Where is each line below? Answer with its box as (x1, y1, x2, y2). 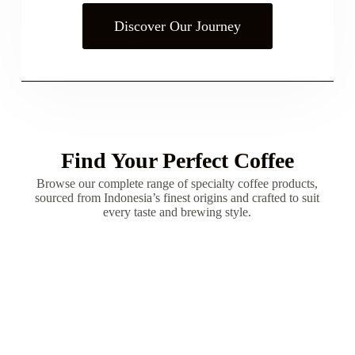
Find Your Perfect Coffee (60, 148, 294, 173)
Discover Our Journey (113, 18, 241, 34)
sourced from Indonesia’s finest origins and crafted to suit (35, 191, 320, 204)
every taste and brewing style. (103, 205, 252, 219)
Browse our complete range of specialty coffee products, (36, 177, 319, 190)
